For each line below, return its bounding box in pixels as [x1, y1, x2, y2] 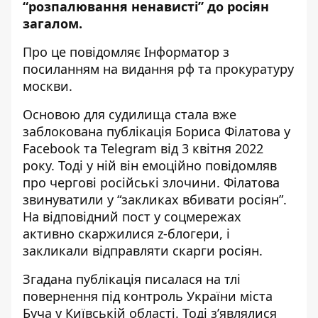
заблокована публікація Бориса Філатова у [23, 123, 290, 140]
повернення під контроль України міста [23, 287, 273, 305]
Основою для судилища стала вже [23, 106, 236, 123]
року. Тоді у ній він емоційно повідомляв [23, 157, 277, 174]
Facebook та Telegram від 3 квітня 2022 [23, 140, 263, 157]
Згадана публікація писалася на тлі [23, 270, 241, 287]
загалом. [23, 15, 86, 32]
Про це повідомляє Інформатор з [23, 43, 229, 60]
